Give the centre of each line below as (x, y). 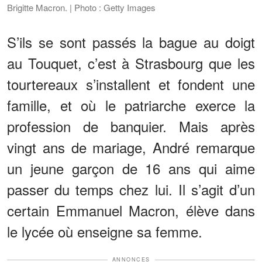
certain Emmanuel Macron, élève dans (131, 211)
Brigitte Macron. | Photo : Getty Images (81, 8)
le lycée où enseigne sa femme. (105, 232)
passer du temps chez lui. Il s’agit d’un (131, 189)
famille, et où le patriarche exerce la (131, 105)
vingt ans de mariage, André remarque (131, 147)
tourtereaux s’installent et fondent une (131, 84)
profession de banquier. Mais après (131, 126)
